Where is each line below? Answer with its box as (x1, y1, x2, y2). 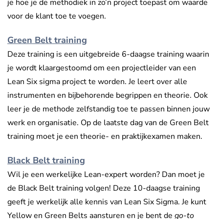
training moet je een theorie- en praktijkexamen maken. (7, 131, 202, 142)
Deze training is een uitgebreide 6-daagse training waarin (7, 49, 209, 60)
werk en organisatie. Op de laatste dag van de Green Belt (7, 117, 209, 129)
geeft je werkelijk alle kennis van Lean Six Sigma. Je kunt (7, 197, 206, 208)
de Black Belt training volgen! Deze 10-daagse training (7, 183, 200, 194)
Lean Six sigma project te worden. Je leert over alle (7, 76, 187, 88)
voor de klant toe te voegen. (7, 11, 106, 22)
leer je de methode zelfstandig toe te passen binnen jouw (7, 104, 210, 115)
